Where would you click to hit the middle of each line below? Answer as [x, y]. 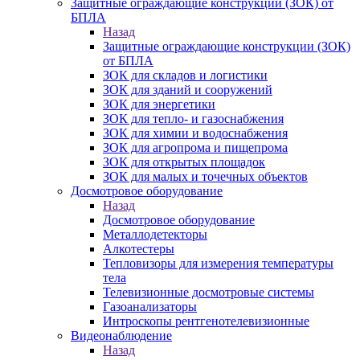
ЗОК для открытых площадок [184, 162]
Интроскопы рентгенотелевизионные [206, 321]
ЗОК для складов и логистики [185, 75]
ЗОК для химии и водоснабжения [195, 133]
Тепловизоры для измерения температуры [218, 263]
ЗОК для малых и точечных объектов [205, 176]
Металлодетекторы [155, 234]
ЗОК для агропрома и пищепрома [195, 147]
